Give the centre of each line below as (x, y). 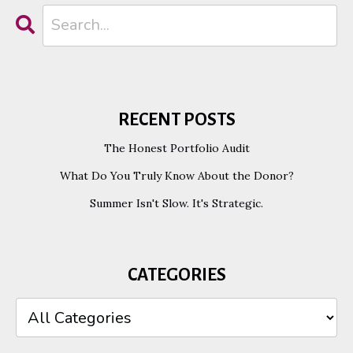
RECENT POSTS (176, 119)
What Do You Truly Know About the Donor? (176, 175)
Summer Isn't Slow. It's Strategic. (176, 203)
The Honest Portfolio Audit (176, 148)
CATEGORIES (176, 275)
